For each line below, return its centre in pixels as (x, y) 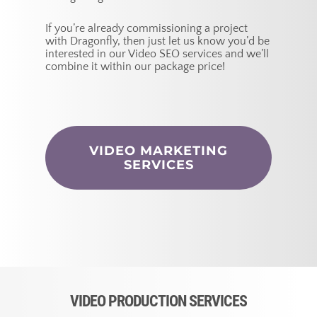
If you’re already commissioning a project (147, 29)
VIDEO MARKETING (158, 151)
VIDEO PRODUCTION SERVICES (158, 301)
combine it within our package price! (136, 67)
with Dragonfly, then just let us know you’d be (158, 41)
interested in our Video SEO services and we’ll (157, 54)
